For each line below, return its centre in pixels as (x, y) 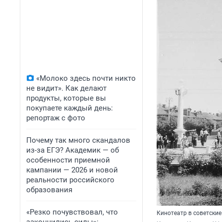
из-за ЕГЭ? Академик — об (73, 150)
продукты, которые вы (66, 98)
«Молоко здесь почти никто (86, 78)
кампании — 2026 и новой (72, 170)
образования (49, 190)
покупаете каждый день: (70, 108)
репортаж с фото (56, 118)
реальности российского (70, 180)
